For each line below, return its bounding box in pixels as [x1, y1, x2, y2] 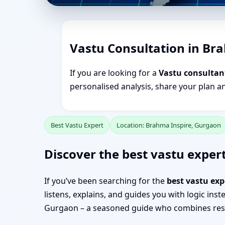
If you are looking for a [70, 67, 159, 78]
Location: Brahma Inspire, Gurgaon [117, 121, 221, 130]
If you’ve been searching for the [44, 175, 167, 186]
